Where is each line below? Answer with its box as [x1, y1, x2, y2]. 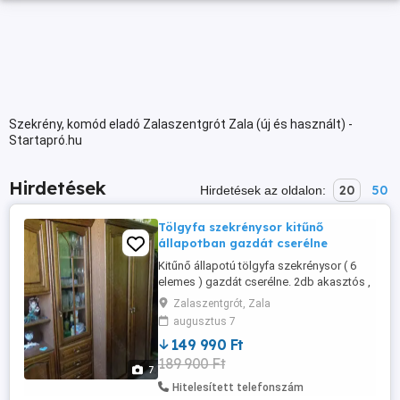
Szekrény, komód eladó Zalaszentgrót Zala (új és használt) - [9, 117, 353, 131]
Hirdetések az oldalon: [200, 183, 329, 197]
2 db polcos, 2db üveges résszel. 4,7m [158, 291, 357, 304]
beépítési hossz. [158, 307, 244, 321]
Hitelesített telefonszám [172, 381, 304, 394]
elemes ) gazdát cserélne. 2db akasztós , [158, 275, 371, 288]
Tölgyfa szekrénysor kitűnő [158, 220, 323, 234]
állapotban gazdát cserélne [158, 236, 328, 250]
